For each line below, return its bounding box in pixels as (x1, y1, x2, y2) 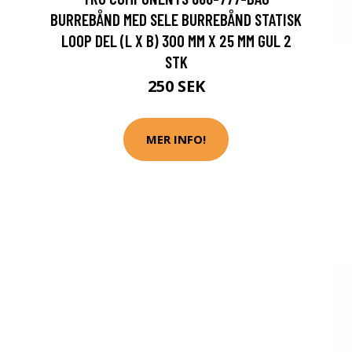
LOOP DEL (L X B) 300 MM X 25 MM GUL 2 (60, 30, 291, 50)
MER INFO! (146, 131, 206, 148)
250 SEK (147, 75, 205, 97)
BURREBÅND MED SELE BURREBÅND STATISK (50, 9, 302, 29)
